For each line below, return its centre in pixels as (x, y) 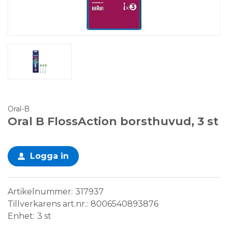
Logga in (49, 156)
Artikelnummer (39, 192)
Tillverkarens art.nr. (47, 204)
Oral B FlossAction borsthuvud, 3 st (113, 122)
